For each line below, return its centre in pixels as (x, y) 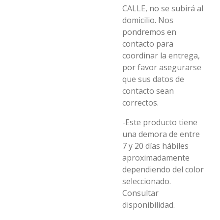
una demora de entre (161, 134)
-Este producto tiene (160, 122)
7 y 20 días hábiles (155, 146)
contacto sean (148, 91)
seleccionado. (147, 181)
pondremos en (149, 32)
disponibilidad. (149, 205)
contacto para (148, 44)
